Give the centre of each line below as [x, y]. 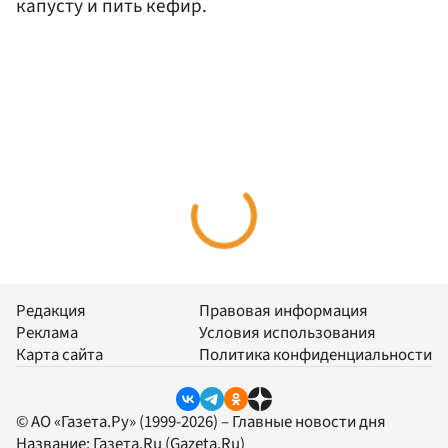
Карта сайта [59, 355]
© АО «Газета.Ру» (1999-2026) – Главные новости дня [201, 421]
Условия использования [287, 333]
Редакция [51, 311]
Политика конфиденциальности [315, 355]
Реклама [47, 333]
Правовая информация [283, 311]
